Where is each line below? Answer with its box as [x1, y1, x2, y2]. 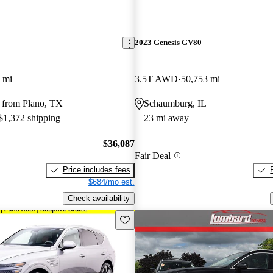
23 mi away [143, 112, 189, 123]
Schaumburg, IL [143, 97, 207, 108]
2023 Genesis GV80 [134, 38, 202, 48]
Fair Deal [134, 150, 171, 161]
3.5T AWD [134, 73, 178, 84]
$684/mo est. [88, 177, 135, 187]
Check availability [67, 193, 130, 203]
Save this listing [119, 214, 176, 224]
